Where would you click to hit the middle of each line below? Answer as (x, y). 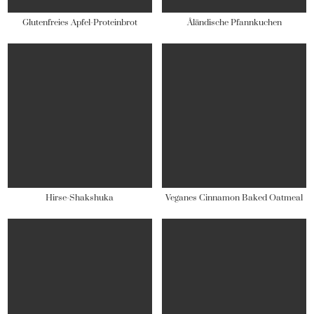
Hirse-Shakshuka (80, 198)
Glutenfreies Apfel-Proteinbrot (80, 23)
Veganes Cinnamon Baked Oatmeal (234, 198)
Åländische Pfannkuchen (234, 23)
